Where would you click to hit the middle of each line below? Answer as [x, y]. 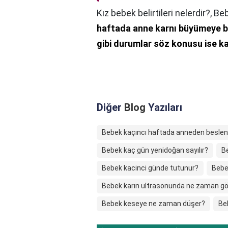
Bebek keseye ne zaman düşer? [153, 204]
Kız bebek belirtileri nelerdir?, [155, 13]
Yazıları [164, 108]
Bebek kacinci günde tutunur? [150, 168]
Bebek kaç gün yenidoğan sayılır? [155, 150]
